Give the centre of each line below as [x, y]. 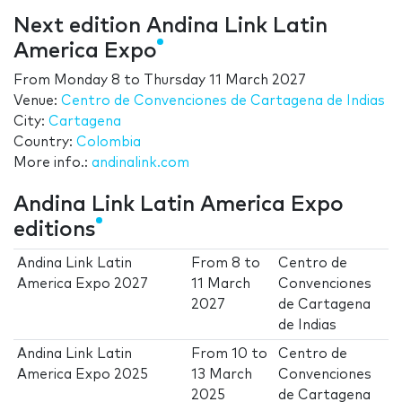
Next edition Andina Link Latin [170, 26]
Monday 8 [87, 81]
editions [55, 230]
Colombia [109, 143]
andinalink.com [140, 163]
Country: [45, 143]
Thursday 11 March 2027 [225, 81]
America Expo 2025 [83, 375]
